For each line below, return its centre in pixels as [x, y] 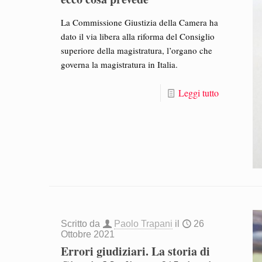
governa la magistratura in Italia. [120, 64]
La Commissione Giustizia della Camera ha [140, 22]
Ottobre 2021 [88, 235]
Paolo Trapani [144, 224]
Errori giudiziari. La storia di [136, 251]
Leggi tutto [198, 93]
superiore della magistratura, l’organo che [137, 50]
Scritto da [82, 224]
